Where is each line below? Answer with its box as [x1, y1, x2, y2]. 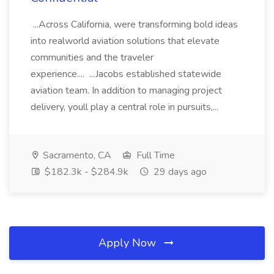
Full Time [134, 149, 175, 162]
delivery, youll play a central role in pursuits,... [31, 100, 221, 114]
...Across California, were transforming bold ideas [31, 18, 238, 31]
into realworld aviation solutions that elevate [31, 34, 220, 48]
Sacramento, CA [40, 149, 111, 162]
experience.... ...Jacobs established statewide [31, 67, 221, 81]
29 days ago [151, 165, 207, 179]
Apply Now [98, 235, 159, 250]
